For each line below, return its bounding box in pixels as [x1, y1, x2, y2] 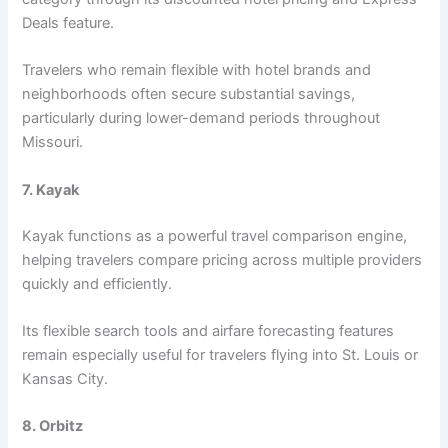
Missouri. [22, 133, 84, 152]
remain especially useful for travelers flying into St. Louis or [22, 346, 419, 365]
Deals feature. [22, 14, 115, 33]
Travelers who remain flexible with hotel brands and [22, 61, 372, 80]
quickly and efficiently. [22, 274, 173, 293]
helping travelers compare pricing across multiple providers [22, 250, 423, 269]
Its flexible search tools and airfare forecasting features [22, 322, 395, 341]
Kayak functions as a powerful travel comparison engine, [22, 226, 408, 245]
